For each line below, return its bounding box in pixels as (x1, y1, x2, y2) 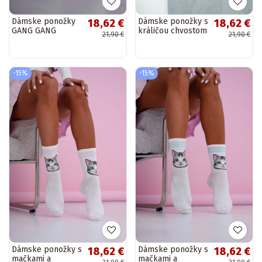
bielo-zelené (138, 35, 187, 45)
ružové (12, 35, 37, 45)
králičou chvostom (138, 25, 207, 36)
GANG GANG (12, 25, 56, 36)
